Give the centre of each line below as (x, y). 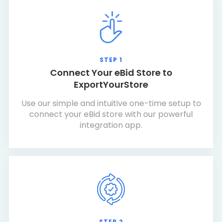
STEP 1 (111, 60)
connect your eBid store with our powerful (111, 114)
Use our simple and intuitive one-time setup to (111, 103)
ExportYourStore (111, 84)
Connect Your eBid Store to (111, 73)
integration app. (111, 125)
